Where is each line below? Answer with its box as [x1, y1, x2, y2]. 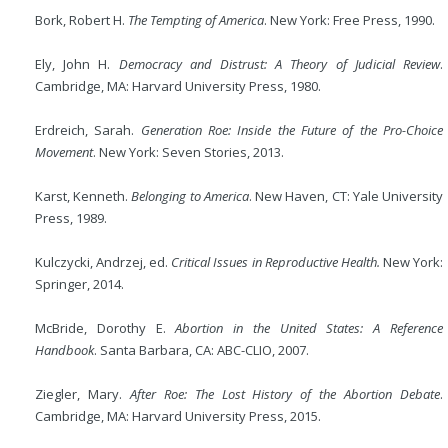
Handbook [35, 341, 94, 359]
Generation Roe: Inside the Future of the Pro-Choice [140, 121, 444, 139]
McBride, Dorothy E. [35, 319, 176, 337]
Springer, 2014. [35, 275, 124, 293]
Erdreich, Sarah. [35, 121, 141, 139]
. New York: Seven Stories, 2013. [93, 143, 284, 161]
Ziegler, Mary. [35, 385, 130, 403]
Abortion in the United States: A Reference [175, 319, 444, 337]
